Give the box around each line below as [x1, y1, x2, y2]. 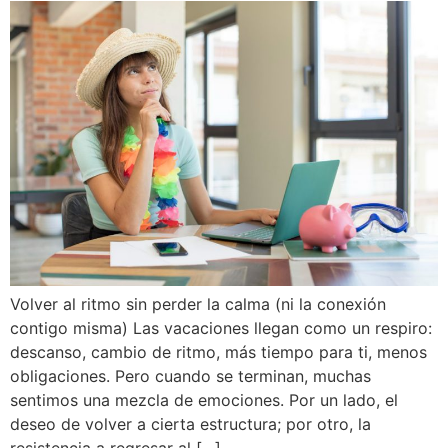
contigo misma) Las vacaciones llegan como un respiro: [10, 318, 432, 339]
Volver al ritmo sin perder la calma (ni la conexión [10, 294, 386, 315]
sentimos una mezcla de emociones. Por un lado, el [10, 390, 398, 411]
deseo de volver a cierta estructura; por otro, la [10, 414, 371, 435]
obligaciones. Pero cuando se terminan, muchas [10, 366, 371, 387]
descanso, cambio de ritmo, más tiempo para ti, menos [10, 342, 427, 363]
